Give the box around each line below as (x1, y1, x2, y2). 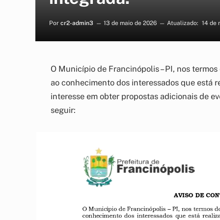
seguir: (51, 105, 76, 115)
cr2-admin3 (60, 20, 93, 27)
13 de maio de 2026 (104, 20, 157, 27)
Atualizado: (167, 20, 198, 27)
